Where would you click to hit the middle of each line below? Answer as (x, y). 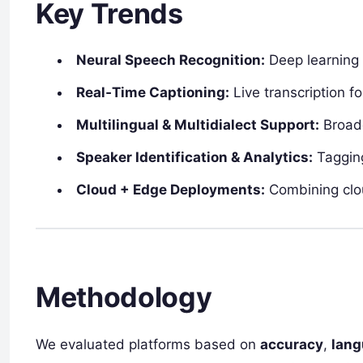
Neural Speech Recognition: (171, 60)
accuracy (292, 344)
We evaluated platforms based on (148, 344)
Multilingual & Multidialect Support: (198, 124)
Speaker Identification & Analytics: (195, 157)
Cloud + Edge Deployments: (171, 189)
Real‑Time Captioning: (153, 92)
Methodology (124, 297)
